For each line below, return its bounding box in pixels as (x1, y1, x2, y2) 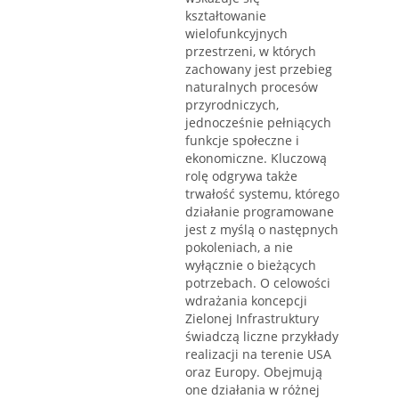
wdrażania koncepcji (185, 292, 307, 310)
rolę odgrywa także (185, 167, 297, 185)
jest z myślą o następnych (185, 221, 338, 239)
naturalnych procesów (185, 78, 318, 96)
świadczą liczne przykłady (185, 328, 338, 346)
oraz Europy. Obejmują (185, 363, 322, 381)
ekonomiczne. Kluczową (185, 150, 327, 167)
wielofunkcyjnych (185, 25, 288, 43)
